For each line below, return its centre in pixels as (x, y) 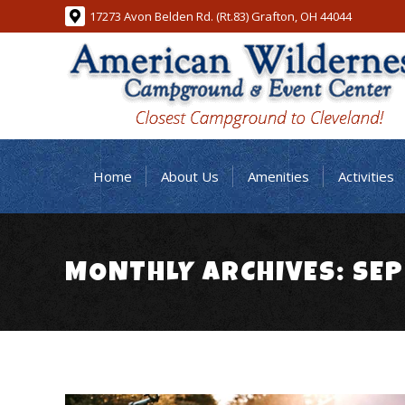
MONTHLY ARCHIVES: (209, 274)
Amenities (278, 176)
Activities (366, 176)
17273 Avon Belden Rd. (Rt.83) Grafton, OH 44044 (221, 16)
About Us (189, 176)
